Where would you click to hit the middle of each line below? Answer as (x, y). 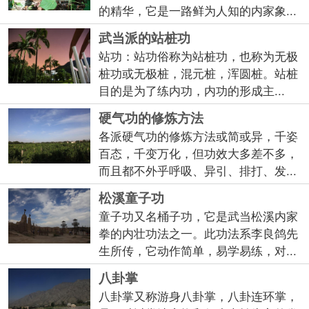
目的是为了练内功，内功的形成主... (192, 91)
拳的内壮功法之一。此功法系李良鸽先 (199, 233)
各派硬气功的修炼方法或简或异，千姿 (199, 136)
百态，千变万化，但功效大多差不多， (199, 153)
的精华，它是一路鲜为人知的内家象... (198, 11)
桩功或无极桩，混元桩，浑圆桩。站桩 (199, 73)
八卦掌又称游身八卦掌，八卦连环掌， (199, 296)
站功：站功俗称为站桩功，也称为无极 (199, 56)
